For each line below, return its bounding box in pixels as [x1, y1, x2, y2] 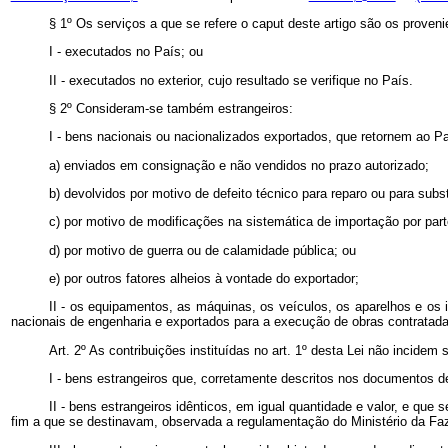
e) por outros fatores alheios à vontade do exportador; [48, 270, 359, 286]
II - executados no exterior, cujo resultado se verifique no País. [48, 72, 413, 88]
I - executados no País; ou [48, 44, 203, 60]
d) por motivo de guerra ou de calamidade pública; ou [48, 242, 356, 258]
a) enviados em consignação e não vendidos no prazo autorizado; [48, 157, 429, 173]
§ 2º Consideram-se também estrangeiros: [48, 100, 293, 116]
